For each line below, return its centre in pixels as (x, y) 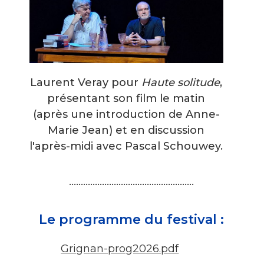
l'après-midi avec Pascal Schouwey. (126, 146)
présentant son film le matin (126, 99)
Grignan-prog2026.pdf (120, 248)
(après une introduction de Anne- (126, 115)
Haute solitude (181, 83)
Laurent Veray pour (86, 83)
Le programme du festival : (131, 219)
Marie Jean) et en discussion (126, 131)
